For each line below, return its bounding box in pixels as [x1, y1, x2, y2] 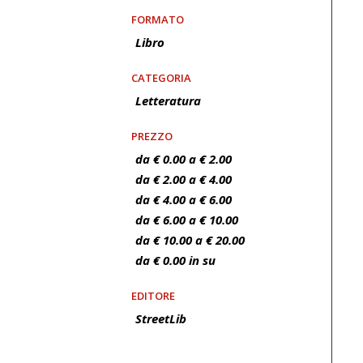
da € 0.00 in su [135, 252, 216, 268]
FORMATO [131, 12, 184, 27]
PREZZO [131, 129, 173, 143]
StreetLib [135, 310, 186, 327]
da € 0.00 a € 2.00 [135, 151, 232, 167]
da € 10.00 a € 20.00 [135, 232, 245, 248]
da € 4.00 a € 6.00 [135, 191, 232, 207]
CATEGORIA [131, 70, 191, 85]
